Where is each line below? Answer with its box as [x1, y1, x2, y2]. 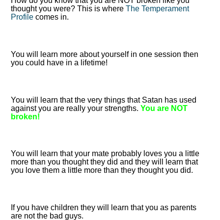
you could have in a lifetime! [11, 58, 108, 67]
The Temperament [126, 4, 190, 13]
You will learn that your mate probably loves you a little [11, 149, 200, 158]
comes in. [33, 13, 69, 22]
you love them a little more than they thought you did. [11, 166, 193, 175]
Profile [11, 13, 34, 22]
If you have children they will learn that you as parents [11, 203, 197, 212]
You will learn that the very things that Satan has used [11, 95, 197, 104]
